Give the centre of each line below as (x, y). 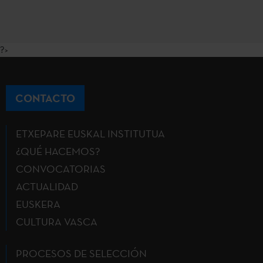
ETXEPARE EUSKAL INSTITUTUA (90, 133)
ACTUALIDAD (47, 186)
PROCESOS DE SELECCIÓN (81, 253)
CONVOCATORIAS (61, 168)
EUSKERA (38, 204)
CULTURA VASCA (57, 221)
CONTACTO (45, 98)
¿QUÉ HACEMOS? (58, 151)
